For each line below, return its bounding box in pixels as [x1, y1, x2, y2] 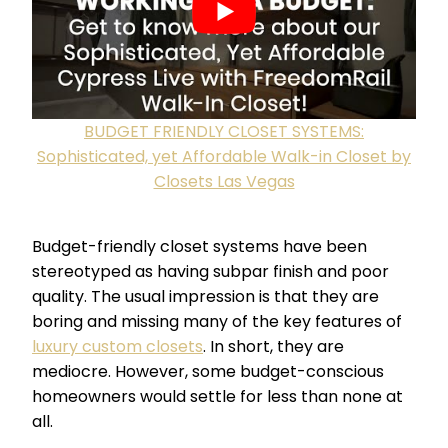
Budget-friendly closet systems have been [32, 235, 367, 259]
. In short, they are [203, 335, 344, 359]
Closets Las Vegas [153, 170, 295, 194]
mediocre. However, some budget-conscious [32, 360, 384, 384]
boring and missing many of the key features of [32, 310, 402, 334]
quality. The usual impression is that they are [32, 285, 379, 309]
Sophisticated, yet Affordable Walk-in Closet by [37, 145, 411, 169]
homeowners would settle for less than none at [32, 385, 403, 409]
